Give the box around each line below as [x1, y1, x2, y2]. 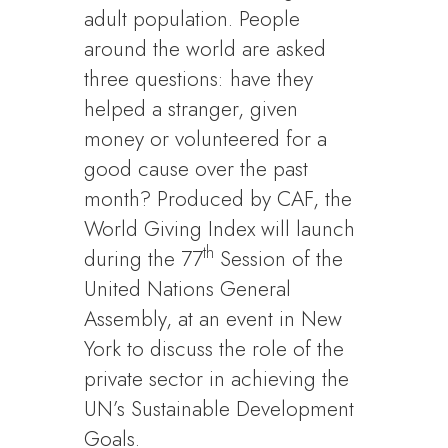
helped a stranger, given [84, 94, 299, 124]
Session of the [214, 244, 344, 274]
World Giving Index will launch [84, 214, 356, 244]
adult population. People [84, 4, 301, 34]
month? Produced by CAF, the [84, 184, 353, 214]
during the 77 [84, 244, 204, 274]
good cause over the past [84, 154, 309, 184]
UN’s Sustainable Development [84, 394, 355, 424]
